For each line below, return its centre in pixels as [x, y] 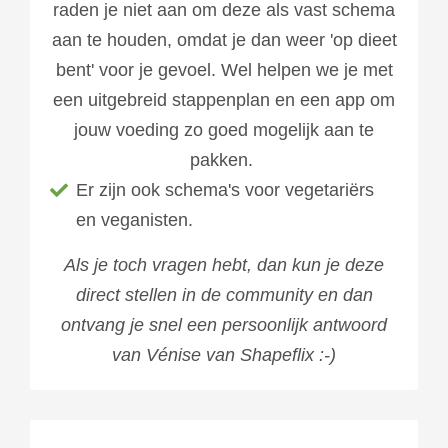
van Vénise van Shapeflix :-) [224, 354]
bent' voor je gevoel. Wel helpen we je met [224, 69]
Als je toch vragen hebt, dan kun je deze [224, 264]
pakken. [224, 159]
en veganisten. [135, 219]
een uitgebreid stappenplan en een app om [224, 99]
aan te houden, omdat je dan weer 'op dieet [224, 39]
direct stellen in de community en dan [224, 294]
